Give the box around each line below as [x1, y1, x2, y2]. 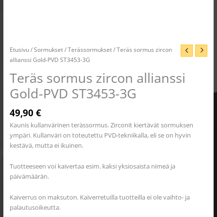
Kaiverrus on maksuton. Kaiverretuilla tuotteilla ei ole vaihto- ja [9, 193, 190, 202]
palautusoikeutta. [9, 203, 61, 212]
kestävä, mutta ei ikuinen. [9, 140, 83, 150]
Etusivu [9, 45, 29, 53]
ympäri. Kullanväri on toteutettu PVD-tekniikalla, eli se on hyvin [9, 130, 191, 139]
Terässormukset [67, 45, 112, 53]
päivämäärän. [9, 172, 49, 181]
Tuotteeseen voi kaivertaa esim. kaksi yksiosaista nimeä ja [9, 162, 175, 171]
